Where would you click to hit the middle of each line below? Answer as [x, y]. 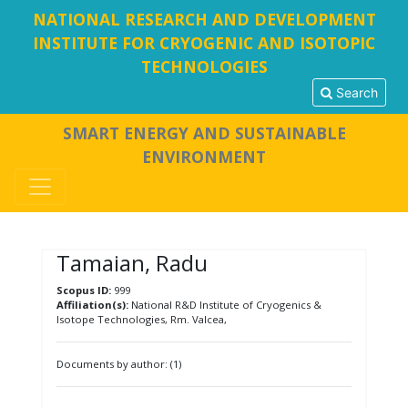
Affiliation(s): [92, 305]
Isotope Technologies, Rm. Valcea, [141, 319]
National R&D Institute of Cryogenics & [224, 305]
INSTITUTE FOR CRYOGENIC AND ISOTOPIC [204, 43]
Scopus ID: [83, 290]
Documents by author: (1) [118, 364]
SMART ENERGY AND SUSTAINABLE [204, 133]
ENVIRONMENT [204, 157]
